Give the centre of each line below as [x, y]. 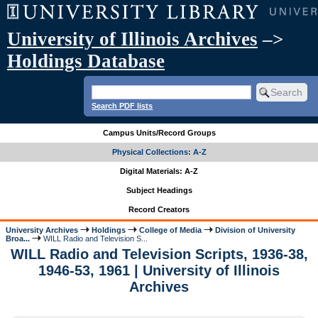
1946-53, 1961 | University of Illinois [159, 271]
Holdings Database [86, 61]
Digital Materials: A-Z [159, 171]
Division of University [256, 230]
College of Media [171, 230]
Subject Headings [159, 191]
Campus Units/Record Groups [159, 133]
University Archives [42, 230]
